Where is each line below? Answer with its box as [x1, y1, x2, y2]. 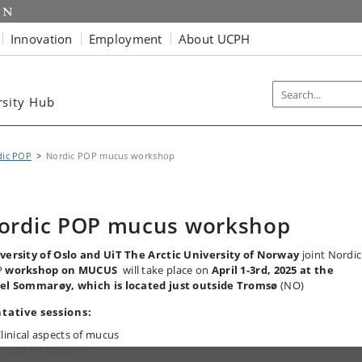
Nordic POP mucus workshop [45, 149, 175, 162]
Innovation [10, 30, 73, 47]
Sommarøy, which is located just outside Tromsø [12, 278, 278, 293]
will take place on [117, 263, 212, 277]
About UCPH [178, 30, 250, 47]
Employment [88, 30, 162, 47]
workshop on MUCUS [5, 263, 118, 277]
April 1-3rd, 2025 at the [211, 263, 334, 277]
